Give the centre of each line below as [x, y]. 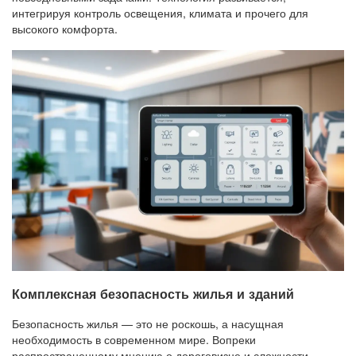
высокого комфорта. [65, 29]
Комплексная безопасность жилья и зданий [153, 293]
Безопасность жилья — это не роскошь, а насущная [148, 324]
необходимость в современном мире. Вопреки [134, 340]
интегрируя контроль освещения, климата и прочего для [160, 13]
